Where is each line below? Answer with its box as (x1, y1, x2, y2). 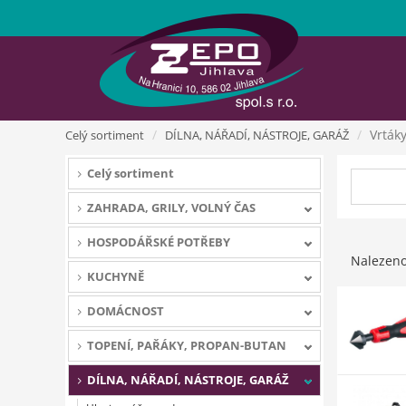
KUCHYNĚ (87, 268, 144, 285)
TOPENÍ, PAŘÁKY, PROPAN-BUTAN (87, 337, 286, 353)
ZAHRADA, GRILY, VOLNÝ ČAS (87, 199, 256, 216)
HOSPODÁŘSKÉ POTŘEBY (87, 234, 230, 250)
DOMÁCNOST (87, 303, 164, 319)
